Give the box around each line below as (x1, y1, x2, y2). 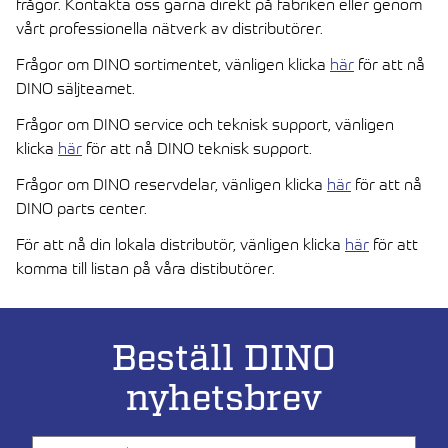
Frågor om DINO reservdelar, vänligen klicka (16, 173, 327, 194)
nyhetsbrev (126, 375, 322, 423)
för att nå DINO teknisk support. (82, 137, 312, 158)
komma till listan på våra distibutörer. (16, 257, 275, 278)
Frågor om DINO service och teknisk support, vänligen (16, 113, 394, 134)
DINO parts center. (16, 197, 147, 218)
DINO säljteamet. (16, 77, 135, 98)
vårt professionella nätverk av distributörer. (16, 17, 323, 38)
